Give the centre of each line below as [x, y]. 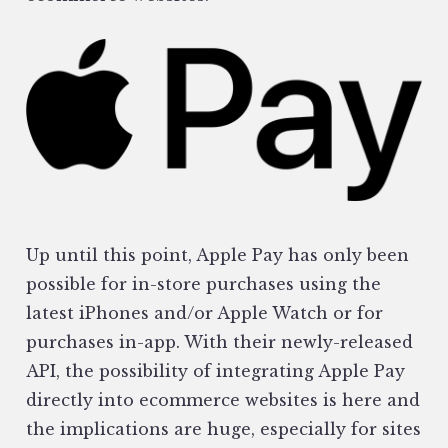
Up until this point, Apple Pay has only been [217, 255]
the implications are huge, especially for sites [223, 429]
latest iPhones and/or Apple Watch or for [204, 313]
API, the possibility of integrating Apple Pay [215, 371]
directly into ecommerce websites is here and [223, 400]
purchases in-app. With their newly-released [219, 342]
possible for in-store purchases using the [203, 284]
